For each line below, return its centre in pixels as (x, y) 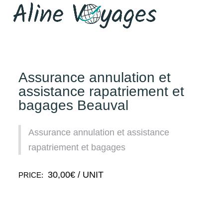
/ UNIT (90, 175)
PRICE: (32, 175)
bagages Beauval (74, 105)
